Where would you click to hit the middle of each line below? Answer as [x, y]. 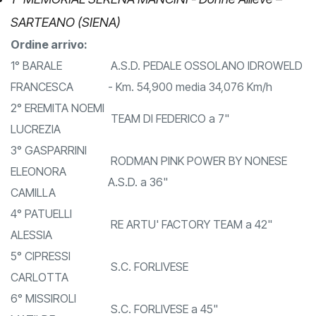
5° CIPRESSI [41, 278]
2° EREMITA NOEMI [57, 129]
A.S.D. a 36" [138, 203]
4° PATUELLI [41, 235]
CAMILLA [33, 214]
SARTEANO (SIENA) [66, 44]
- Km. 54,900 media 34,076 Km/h [190, 108]
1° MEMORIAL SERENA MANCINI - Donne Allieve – [146, 20]
